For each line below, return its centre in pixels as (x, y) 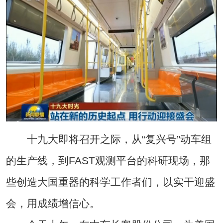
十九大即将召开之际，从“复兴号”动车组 (109, 139)
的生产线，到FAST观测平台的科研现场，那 (108, 160)
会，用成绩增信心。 (53, 203)
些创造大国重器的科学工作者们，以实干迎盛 (110, 182)
